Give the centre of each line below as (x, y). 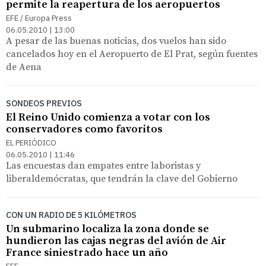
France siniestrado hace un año (87, 252)
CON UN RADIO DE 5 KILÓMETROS (71, 215)
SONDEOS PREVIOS (44, 103)
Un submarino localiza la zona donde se (107, 229)
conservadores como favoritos (84, 129)
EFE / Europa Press (39, 18)
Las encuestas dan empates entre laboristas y (103, 165)
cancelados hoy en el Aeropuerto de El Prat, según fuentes (132, 54)
